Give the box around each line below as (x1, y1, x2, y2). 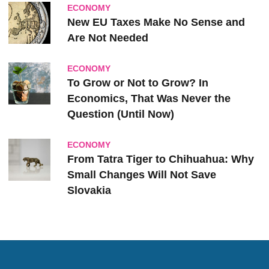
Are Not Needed (67, 32, 148, 44)
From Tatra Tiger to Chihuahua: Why (67, 153, 254, 165)
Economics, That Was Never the (67, 92, 231, 104)
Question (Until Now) (67, 108, 174, 120)
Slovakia (67, 184, 111, 196)
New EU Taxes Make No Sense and (67, 16, 245, 28)
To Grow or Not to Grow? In (67, 77, 208, 89)
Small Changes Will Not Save (67, 169, 216, 181)
